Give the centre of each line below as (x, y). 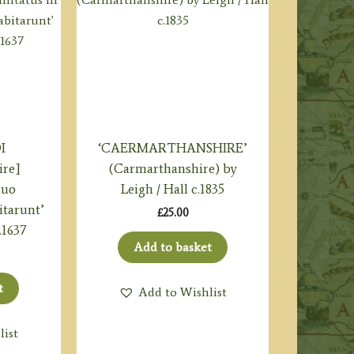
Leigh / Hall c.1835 (173, 188)
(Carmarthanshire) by (173, 168)
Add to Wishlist (183, 292)
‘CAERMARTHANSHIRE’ (173, 147)
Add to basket (173, 247)
